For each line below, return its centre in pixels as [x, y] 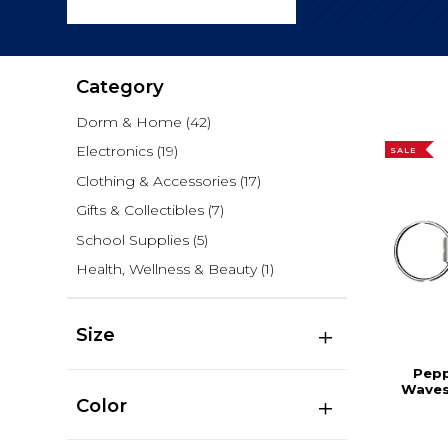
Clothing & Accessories [155, 180]
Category [119, 86]
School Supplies [132, 239]
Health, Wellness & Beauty [166, 269]
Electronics [114, 151]
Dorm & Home [128, 122]
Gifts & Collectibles [139, 210]
